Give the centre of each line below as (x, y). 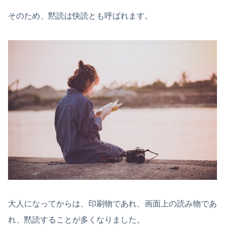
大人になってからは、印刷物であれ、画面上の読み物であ (113, 204)
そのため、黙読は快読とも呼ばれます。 (80, 16)
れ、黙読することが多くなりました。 (76, 220)
